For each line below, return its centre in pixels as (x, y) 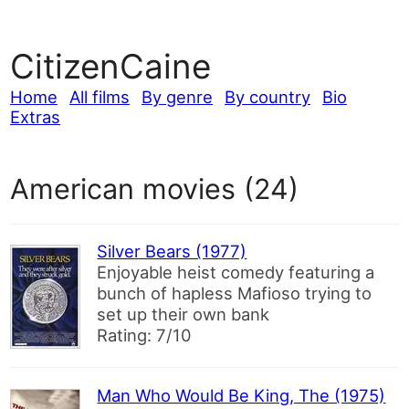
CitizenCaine (111, 66)
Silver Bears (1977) (172, 252)
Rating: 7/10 (145, 336)
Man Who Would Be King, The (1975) (241, 395)
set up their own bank (184, 315)
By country (268, 97)
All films (100, 97)
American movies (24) (155, 189)
